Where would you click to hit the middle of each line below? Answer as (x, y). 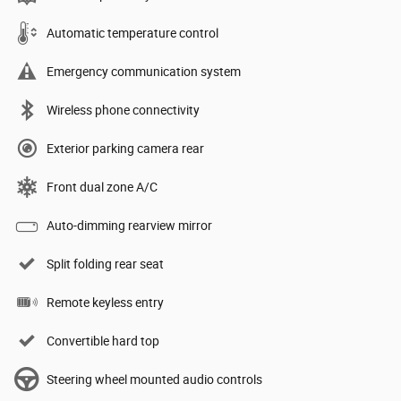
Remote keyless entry (105, 302)
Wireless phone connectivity (123, 110)
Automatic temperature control (132, 33)
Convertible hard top (103, 341)
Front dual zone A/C (102, 187)
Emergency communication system (144, 71)
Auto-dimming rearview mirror (129, 225)
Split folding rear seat (105, 264)
